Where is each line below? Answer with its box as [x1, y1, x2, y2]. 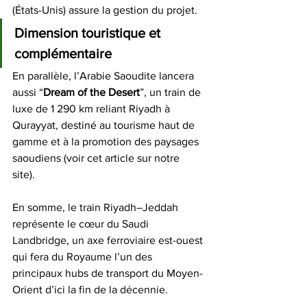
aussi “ [12, 86, 43, 98]
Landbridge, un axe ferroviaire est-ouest [12, 234, 206, 246]
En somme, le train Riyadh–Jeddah [12, 201, 181, 213]
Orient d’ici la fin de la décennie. [12, 284, 171, 295]
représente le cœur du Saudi [12, 218, 151, 230]
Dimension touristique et [14, 25, 164, 40]
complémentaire [14, 46, 112, 61]
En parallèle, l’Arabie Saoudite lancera [12, 70, 197, 82]
